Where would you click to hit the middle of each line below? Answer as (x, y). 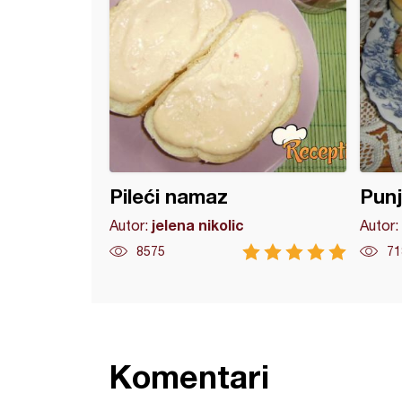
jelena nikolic (198, 225)
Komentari (189, 376)
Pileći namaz (169, 197)
